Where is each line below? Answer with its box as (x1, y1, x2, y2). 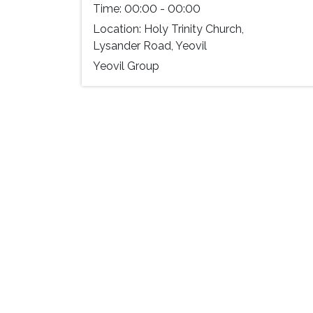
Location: (93, 22, 144, 36)
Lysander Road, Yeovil (93, 39, 207, 52)
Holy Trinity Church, (144, 22, 244, 36)
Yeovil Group (93, 59, 159, 73)
